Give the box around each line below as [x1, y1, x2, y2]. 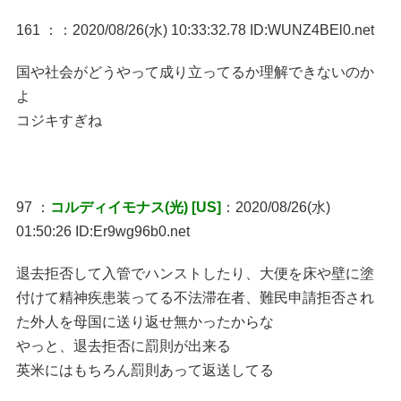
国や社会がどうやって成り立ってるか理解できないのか [15, 64, 374, 80]
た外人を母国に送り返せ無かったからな [15, 313, 274, 329]
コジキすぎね [15, 112, 102, 128]
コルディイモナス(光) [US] [49, 199, 221, 215]
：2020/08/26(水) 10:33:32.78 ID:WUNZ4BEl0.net [57, 21, 374, 38]
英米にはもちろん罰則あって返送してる [15, 362, 274, 378]
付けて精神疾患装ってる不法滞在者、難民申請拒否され [15, 289, 374, 305]
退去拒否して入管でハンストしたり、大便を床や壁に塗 [15, 265, 374, 281]
